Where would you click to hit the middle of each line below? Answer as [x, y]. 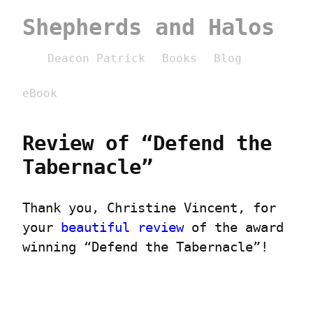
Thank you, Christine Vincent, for [149, 208]
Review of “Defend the [147, 143]
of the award [234, 228]
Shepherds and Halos [148, 27]
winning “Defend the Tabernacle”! [145, 247]
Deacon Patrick [96, 58]
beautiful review [122, 228]
